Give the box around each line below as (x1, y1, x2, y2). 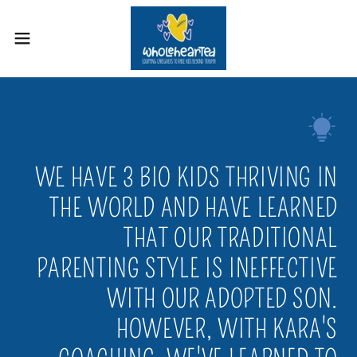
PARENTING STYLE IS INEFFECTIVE (36, 253, 338, 284)
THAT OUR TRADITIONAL (124, 223, 338, 253)
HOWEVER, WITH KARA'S (116, 314, 338, 344)
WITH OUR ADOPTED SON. (106, 284, 338, 314)
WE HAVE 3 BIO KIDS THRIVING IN (34, 163, 338, 193)
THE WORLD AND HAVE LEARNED (49, 193, 338, 223)
